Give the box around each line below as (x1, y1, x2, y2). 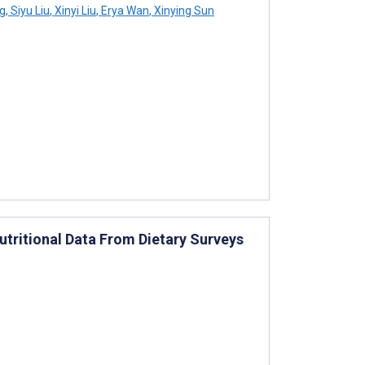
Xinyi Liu (52, 3, 96, 17)
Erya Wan (99, 3, 149, 17)
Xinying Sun (152, 3, 214, 17)
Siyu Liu (8, 3, 50, 17)
